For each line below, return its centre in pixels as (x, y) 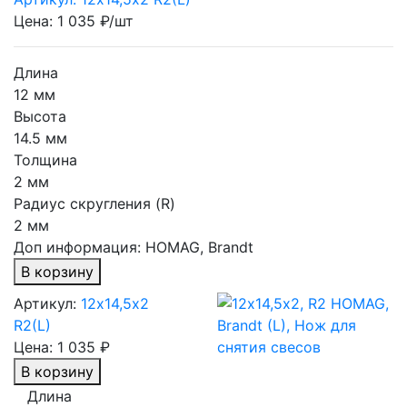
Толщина (45, 160)
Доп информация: (79, 247)
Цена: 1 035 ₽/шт (74, 21)
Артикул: (45, 303)
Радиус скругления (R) (94, 203)
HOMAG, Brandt (199, 247)
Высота (40, 116)
